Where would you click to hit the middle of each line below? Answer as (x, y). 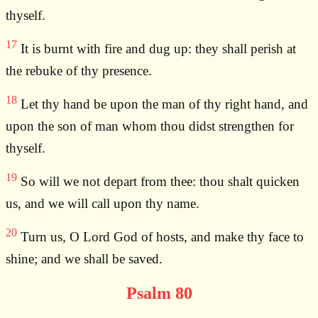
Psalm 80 (159, 294)
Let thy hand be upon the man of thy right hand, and (163, 104)
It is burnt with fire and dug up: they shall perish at (157, 49)
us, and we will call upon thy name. (103, 204)
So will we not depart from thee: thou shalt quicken (158, 182)
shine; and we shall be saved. (84, 259)
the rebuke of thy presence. (79, 71)
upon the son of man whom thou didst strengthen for (150, 126)
